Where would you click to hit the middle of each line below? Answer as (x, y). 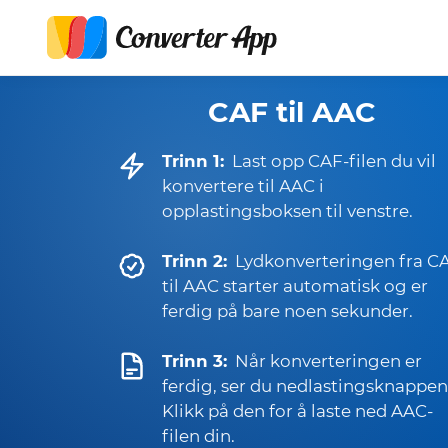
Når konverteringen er (328, 361)
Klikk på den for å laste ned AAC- (297, 411)
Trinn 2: (194, 261)
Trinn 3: (194, 361)
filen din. (198, 436)
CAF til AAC (292, 112)
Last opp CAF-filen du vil (334, 161)
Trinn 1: (193, 161)
